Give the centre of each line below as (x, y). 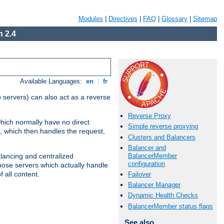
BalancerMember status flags (170, 206)
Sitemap (205, 19)
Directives (123, 19)
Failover (139, 174)
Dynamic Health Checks (163, 195)
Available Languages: (52, 81)
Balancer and (147, 147)
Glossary (174, 19)
